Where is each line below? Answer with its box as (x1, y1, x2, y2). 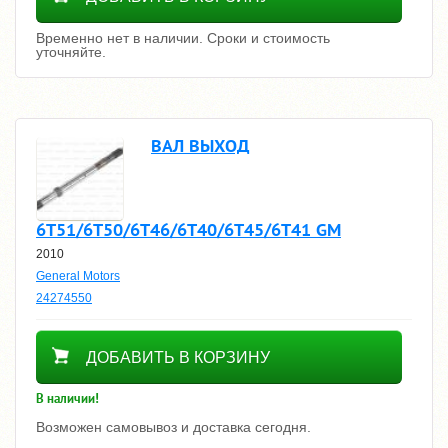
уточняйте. (36, 44, 106, 60)
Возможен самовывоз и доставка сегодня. (36, 418, 311, 435)
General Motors (36, 268, 120, 283)
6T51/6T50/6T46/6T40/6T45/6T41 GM (36, 217, 341, 241)
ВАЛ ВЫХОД (151, 134, 249, 157)
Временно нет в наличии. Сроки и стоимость (36, 30, 330, 46)
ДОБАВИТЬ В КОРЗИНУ (86, 348, 270, 366)
